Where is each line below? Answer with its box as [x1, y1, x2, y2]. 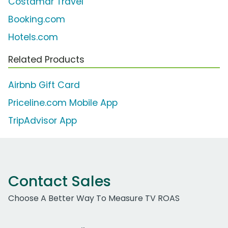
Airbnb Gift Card [8, 79, 80, 92]
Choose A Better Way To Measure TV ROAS [8, 192, 180, 205]
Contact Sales [8, 171, 111, 192]
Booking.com [8, 13, 65, 26]
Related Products [8, 53, 84, 66]
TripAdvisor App [8, 115, 77, 127]
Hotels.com [8, 31, 58, 44]
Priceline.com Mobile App [8, 97, 118, 109]
